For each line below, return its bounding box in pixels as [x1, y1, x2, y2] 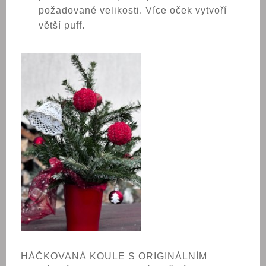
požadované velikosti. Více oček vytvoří [39, 5, 227, 20]
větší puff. [39, 20, 85, 34]
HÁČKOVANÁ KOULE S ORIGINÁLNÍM [21, 251, 207, 261]
